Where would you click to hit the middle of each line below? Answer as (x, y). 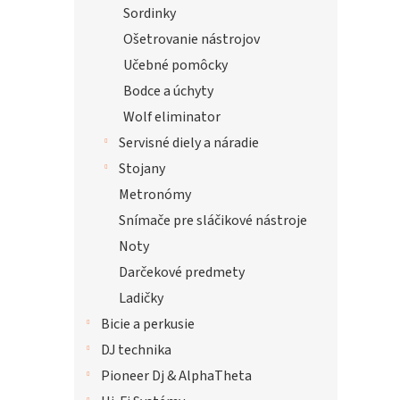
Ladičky (141, 298)
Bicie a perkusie (148, 324)
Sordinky (150, 13)
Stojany (142, 169)
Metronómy (155, 195)
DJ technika (136, 350)
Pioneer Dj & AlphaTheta (176, 376)
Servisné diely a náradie (189, 143)
